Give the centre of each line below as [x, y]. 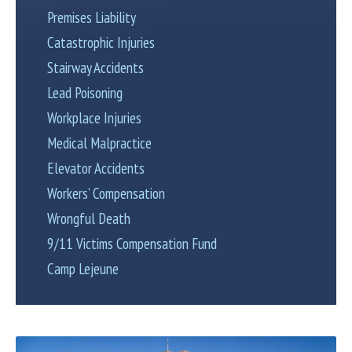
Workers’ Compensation [106, 193]
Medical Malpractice [99, 143]
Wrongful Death [89, 218]
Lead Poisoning [85, 93]
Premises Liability [92, 17]
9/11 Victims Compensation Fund [132, 244]
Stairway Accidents [95, 68]
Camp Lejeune [83, 269]
